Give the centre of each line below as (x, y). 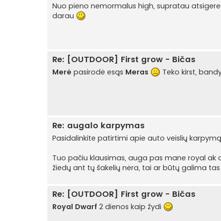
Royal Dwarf (75, 206)
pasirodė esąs (98, 72)
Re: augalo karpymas (98, 126)
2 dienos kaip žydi (130, 206)
